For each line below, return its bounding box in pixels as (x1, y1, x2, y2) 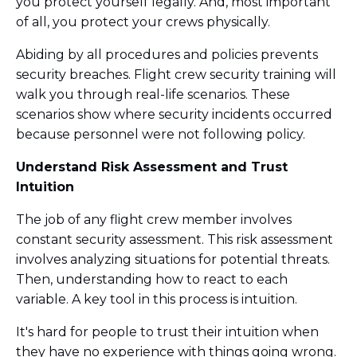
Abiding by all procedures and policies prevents (16, 47, 318, 63)
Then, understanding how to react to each (16, 272, 288, 288)
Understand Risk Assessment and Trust (16, 159, 288, 175)
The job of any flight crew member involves (16, 212, 292, 228)
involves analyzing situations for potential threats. (16, 252, 330, 268)
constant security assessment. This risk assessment (16, 232, 333, 248)
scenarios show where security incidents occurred (16, 107, 332, 123)
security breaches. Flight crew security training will (16, 67, 336, 83)
